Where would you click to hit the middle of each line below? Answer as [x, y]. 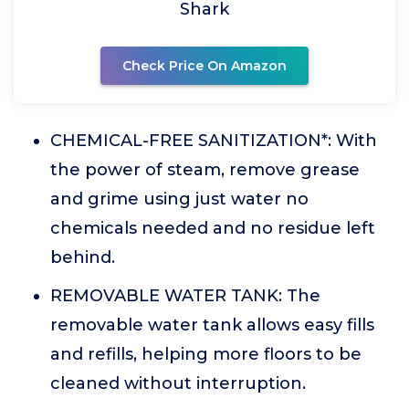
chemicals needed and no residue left [213, 228]
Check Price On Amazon [204, 66]
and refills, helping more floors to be [206, 354]
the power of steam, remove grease [205, 170]
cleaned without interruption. [178, 383]
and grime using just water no [179, 199]
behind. [83, 257]
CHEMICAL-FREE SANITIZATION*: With [214, 141]
